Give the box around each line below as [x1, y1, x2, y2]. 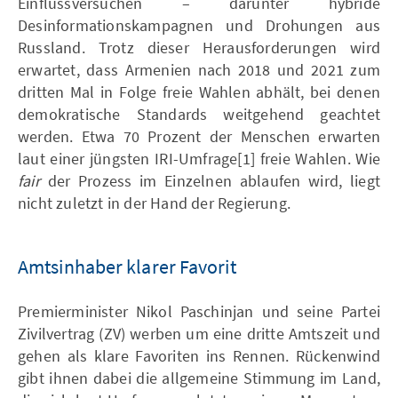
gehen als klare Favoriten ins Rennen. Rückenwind [18, 345, 380, 366]
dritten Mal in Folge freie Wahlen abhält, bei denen [18, 81, 380, 102]
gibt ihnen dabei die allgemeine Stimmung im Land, [18, 367, 380, 388]
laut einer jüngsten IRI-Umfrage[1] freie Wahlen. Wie [18, 147, 380, 169]
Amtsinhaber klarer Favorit [18, 253, 236, 279]
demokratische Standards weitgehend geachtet [18, 103, 380, 124]
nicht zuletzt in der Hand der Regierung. [18, 192, 291, 213]
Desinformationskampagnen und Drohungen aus [18, 14, 380, 36]
